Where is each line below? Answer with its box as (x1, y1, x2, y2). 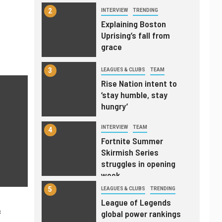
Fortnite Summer (101, 135, 163, 146)
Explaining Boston (101, 18, 166, 29)
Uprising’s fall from (101, 30, 170, 41)
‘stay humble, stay (101, 89, 167, 100)
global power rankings (101, 208, 181, 219)
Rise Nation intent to (101, 78, 177, 89)
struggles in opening (101, 158, 175, 169)
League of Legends (101, 197, 171, 208)
